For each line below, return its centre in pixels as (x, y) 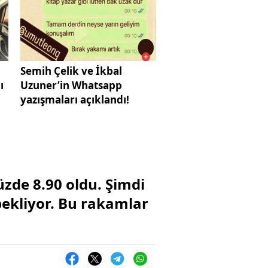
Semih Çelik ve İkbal (71, 71)
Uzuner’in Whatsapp (71, 85)
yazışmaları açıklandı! (74, 99)
